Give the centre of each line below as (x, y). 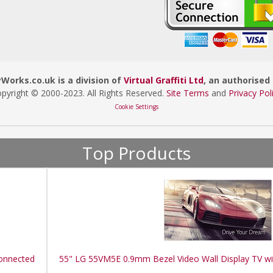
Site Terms (188, 93)
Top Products (136, 153)
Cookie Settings (136, 107)
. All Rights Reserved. (125, 93)
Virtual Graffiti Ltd (164, 80)
